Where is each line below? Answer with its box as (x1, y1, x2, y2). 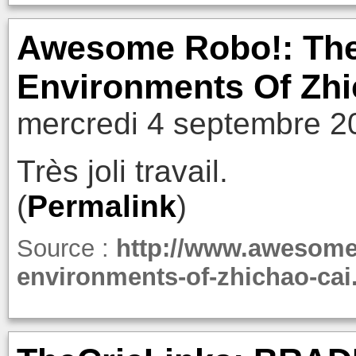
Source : (16, 234, 116, 262)
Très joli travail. (16, 154, 228, 189)
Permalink (26, 189, 176, 224)
